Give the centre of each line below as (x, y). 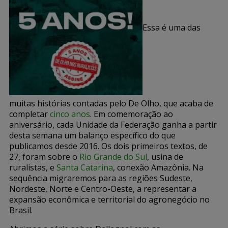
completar (30, 114)
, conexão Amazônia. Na (158, 167)
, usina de (165, 156)
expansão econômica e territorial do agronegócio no (109, 199)
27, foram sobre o (44, 156)
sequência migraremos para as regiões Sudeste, (101, 178)
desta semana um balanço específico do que (92, 135)
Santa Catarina (85, 167)
